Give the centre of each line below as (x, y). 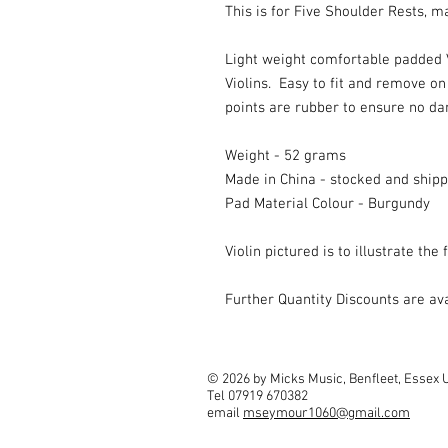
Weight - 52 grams (285, 156)
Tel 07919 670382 (257, 397)
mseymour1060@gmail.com (326, 414)
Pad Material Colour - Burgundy (327, 204)
